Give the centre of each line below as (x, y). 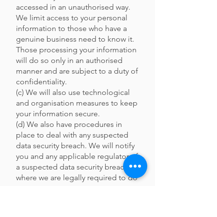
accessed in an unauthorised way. (73, 7)
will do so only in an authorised (69, 60)
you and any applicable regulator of (77, 156)
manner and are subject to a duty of (77, 71)
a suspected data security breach (72, 167)
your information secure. (58, 114)
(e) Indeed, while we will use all (69, 199)
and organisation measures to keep (77, 103)
